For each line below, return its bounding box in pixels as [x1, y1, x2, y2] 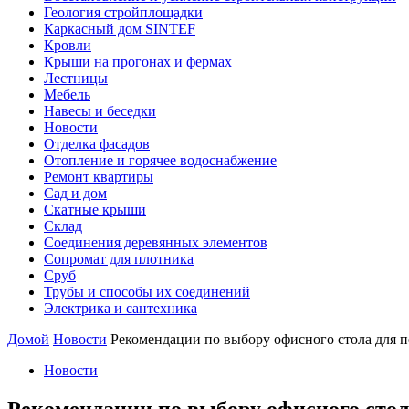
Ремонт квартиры [44, 169, 153, 184]
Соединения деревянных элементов [44, 235, 267, 250]
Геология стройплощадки [44, 5, 203, 20]
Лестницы [44, 70, 108, 86]
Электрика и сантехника [44, 300, 197, 316]
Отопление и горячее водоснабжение [44, 152, 277, 168]
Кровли [44, 37, 91, 53]
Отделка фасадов [44, 136, 150, 152]
